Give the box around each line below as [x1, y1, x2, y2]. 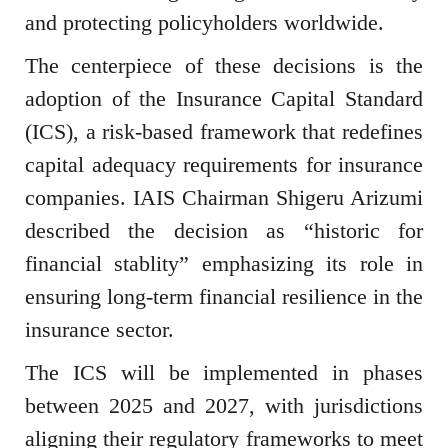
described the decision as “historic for [25, 218, 423, 244]
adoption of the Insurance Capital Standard [25, 86, 423, 112]
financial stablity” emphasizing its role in [25, 251, 423, 277]
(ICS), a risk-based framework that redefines [25, 119, 423, 145]
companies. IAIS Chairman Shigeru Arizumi [25, 185, 423, 211]
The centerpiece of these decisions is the [25, 53, 423, 79]
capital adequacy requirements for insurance [25, 152, 423, 178]
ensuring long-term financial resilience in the [25, 284, 423, 310]
